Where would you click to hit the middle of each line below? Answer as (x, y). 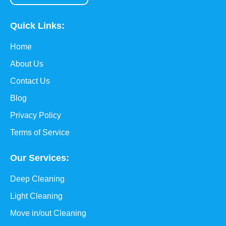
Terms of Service (40, 133)
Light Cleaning (36, 196)
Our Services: (40, 158)
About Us (27, 64)
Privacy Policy (36, 116)
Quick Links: (37, 26)
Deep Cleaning (37, 179)
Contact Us (30, 81)
